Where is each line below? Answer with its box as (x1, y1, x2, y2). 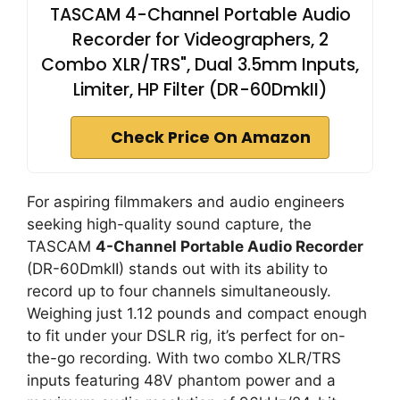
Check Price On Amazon (111, 126, 311, 148)
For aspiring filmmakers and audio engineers (27, 192, 345, 211)
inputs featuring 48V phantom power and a (27, 371, 336, 389)
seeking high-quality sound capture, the (27, 214, 312, 233)
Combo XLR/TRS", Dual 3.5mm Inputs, (41, 52, 359, 77)
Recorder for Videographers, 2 (71, 27, 329, 52)
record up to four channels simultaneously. (27, 281, 331, 300)
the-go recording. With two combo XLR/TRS (27, 348, 341, 367)
